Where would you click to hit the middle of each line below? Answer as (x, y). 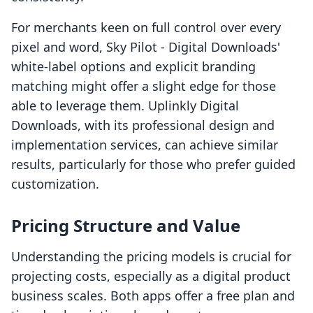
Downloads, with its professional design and (143, 125)
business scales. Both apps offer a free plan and (153, 296)
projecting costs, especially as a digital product (151, 276)
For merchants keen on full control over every (146, 28)
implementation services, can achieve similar (145, 145)
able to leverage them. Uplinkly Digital (125, 106)
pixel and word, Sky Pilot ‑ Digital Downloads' (146, 47)
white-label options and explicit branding (133, 67)
